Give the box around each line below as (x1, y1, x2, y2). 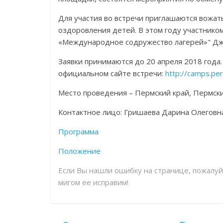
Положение (58, 146, 101, 156)
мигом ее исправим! (58, 177, 128, 187)
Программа (58, 126, 99, 136)
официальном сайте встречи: (58, 68, 165, 78)
